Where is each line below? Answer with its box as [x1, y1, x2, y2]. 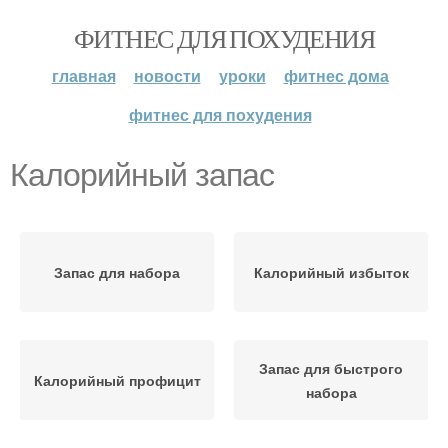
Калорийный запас [10, 157, 274, 193]
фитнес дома [283, 64, 389, 87]
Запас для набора [54, 262, 180, 282]
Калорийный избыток [253, 262, 409, 282]
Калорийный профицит [33, 370, 201, 390]
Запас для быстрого [259, 358, 403, 378]
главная [51, 64, 116, 87]
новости [133, 64, 201, 87]
